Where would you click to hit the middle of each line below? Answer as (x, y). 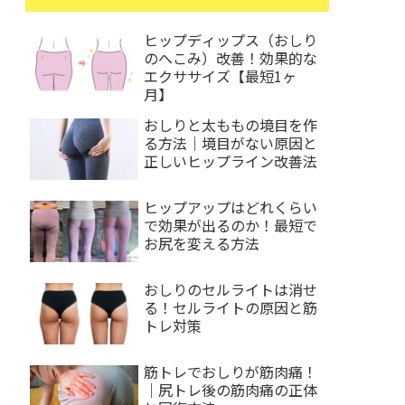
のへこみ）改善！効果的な (231, 57)
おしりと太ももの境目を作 (231, 124)
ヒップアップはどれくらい (231, 207)
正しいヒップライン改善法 (231, 160)
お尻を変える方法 (202, 244)
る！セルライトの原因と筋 (231, 308)
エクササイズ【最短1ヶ (220, 75)
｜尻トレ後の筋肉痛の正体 (231, 390)
